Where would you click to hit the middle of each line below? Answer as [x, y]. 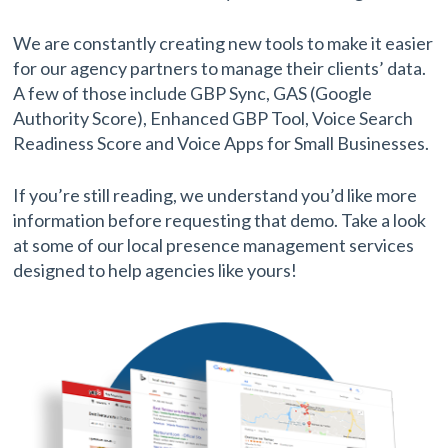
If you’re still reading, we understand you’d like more [215, 195]
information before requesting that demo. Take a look [220, 220]
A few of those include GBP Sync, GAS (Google [193, 93]
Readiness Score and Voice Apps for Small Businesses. [221, 143]
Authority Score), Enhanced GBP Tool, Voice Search [213, 118]
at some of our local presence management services [214, 245]
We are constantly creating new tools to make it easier [223, 43]
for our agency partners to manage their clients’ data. [220, 68]
